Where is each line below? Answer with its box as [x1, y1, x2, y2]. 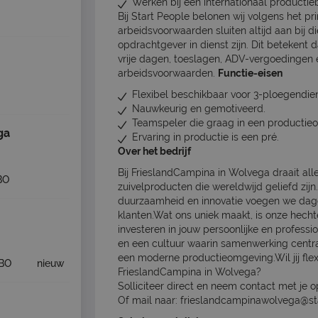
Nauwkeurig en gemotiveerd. [132, 103, 265, 115]
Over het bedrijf [118, 146, 191, 158]
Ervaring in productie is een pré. [132, 131, 279, 143]
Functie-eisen [218, 67, 283, 79]
